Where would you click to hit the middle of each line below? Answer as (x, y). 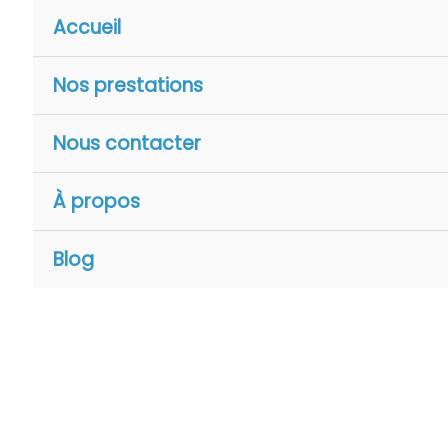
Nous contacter (127, 143)
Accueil (87, 27)
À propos (96, 201)
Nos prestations (128, 85)
